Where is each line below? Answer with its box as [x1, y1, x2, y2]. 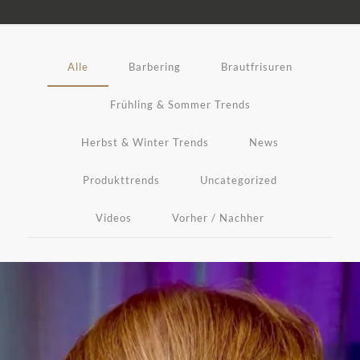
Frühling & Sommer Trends [109, 98, 251, 111]
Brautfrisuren [221, 60, 292, 73]
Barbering [129, 60, 181, 73]
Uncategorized [200, 174, 277, 186]
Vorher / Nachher [172, 211, 264, 224]
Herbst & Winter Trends [81, 136, 209, 149]
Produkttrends [83, 174, 160, 186]
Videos [96, 211, 132, 224]
